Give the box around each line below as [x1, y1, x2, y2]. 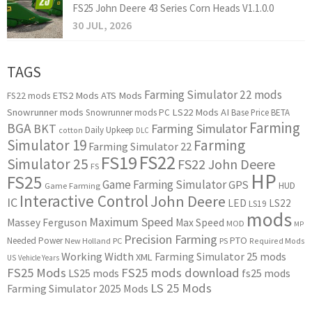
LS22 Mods [172, 106, 219, 119]
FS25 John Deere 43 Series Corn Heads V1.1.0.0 [72, 1, 274, 15]
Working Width [61, 249, 134, 264]
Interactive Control [19, 191, 148, 212]
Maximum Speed [89, 214, 173, 231]
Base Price [231, 107, 269, 119]
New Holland [65, 235, 111, 247]
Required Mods [249, 235, 305, 247]
